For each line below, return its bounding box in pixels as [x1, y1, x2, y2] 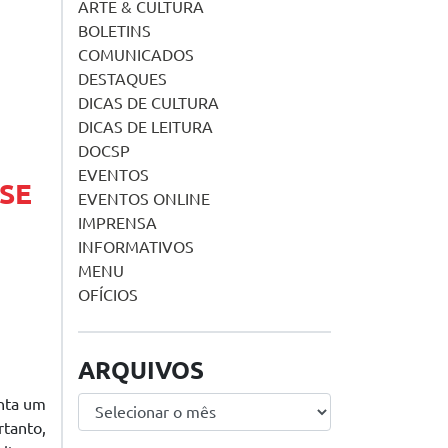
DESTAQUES [78, 70, 167, 88]
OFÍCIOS [78, 286, 138, 304]
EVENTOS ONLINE [78, 190, 210, 208]
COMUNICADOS [78, 46, 194, 64]
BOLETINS [78, 22, 151, 40]
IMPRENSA [78, 214, 157, 232]
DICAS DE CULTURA [78, 94, 219, 112]
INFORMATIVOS [78, 238, 194, 256]
